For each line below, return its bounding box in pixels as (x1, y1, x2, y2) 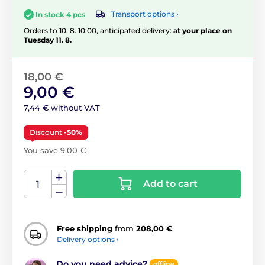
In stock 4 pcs (35, 9, 85, 19)
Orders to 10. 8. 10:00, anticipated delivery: (24, 25, 173, 35)
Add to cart (143, 177, 198, 189)
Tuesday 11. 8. (24, 35, 72, 44)
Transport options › (111, 9, 179, 19)
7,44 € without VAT (24, 102, 100, 112)
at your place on (173, 25, 232, 35)
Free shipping (57, 224, 112, 234)
